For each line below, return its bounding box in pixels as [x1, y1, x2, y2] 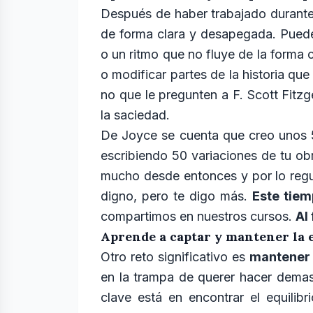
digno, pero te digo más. [101, 189, 252, 203]
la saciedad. [101, 108, 173, 122]
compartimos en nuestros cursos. [101, 209, 296, 224]
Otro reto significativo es [101, 249, 249, 264]
